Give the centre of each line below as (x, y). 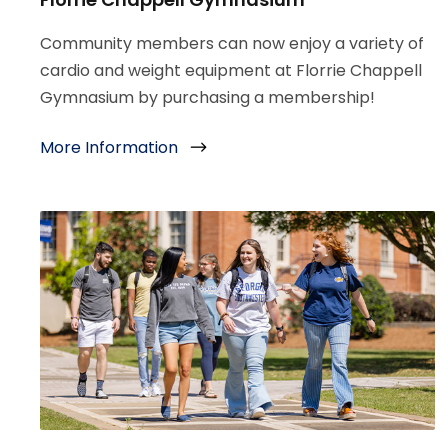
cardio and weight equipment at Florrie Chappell (231, 71)
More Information (109, 148)
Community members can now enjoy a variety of (232, 44)
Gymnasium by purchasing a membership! (207, 98)
